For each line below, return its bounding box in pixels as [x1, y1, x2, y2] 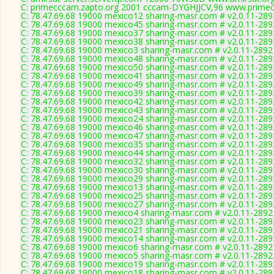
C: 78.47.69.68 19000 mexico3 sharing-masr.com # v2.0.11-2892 [21, 44, 273, 56]
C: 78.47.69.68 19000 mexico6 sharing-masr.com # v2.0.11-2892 [21, 241, 273, 253]
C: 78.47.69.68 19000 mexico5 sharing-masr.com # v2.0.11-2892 [21, 250, 273, 261]
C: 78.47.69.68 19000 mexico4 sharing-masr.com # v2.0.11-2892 [21, 207, 273, 218]
